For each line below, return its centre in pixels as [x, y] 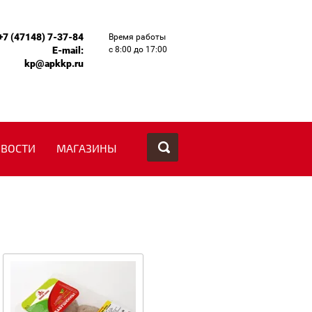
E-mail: [68, 50]
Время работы [137, 37]
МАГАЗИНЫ [87, 149]
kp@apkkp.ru [54, 63]
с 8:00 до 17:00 [138, 49]
